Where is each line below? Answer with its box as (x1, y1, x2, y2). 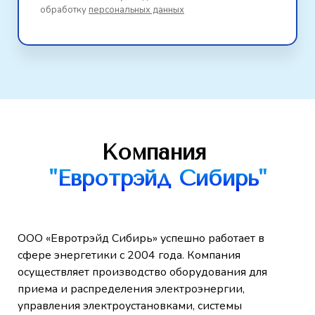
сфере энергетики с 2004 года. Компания (18, 247, 240, 263)
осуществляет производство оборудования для (18, 264, 267, 280)
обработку (40, 3, 89, 16)
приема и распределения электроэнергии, (18, 281, 245, 297)
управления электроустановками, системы (18, 297, 242, 314)
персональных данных (89, 3, 184, 16)
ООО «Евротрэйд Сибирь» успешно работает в (18, 230, 264, 246)
